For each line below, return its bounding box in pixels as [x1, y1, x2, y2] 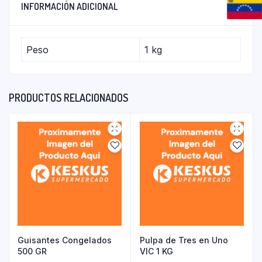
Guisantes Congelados [18, 235, 112, 245]
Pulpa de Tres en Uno [140, 235, 228, 245]
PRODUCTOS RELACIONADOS [9, 91, 128, 104]
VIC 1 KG [140, 246, 173, 256]
